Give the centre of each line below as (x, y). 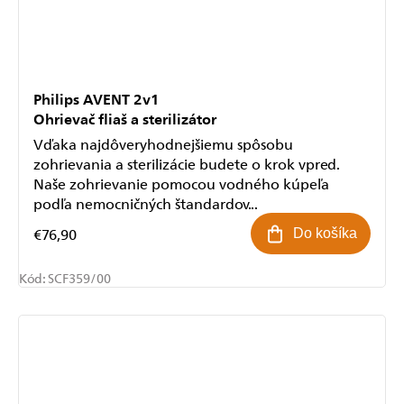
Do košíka (325, 234)
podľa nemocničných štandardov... (146, 203)
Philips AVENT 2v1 (96, 99)
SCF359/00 (79, 278)
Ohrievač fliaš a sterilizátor (125, 119)
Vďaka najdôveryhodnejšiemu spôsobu (163, 144)
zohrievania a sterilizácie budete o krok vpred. (187, 164)
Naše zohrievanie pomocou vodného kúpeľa (181, 184)
